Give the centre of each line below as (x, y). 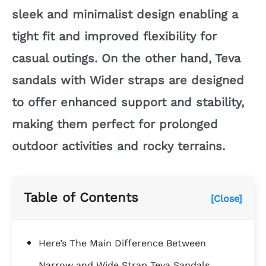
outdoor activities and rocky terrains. (118, 146)
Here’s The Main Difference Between (122, 243)
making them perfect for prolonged (115, 124)
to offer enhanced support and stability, (128, 102)
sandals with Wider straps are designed (128, 80)
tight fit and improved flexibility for (114, 37)
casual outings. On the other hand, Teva (126, 58)
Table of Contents (81, 198)
